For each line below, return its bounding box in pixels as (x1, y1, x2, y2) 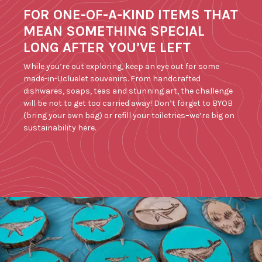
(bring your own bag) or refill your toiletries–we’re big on (23, 111, 235, 120)
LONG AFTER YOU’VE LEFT (23, 39, 191, 56)
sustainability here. (23, 123, 96, 133)
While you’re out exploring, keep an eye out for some (23, 61, 220, 71)
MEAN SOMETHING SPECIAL (23, 23, 205, 39)
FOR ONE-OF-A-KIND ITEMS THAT (23, 6, 239, 23)
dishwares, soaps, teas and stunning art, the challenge (23, 86, 233, 96)
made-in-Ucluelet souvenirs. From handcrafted (23, 74, 201, 84)
